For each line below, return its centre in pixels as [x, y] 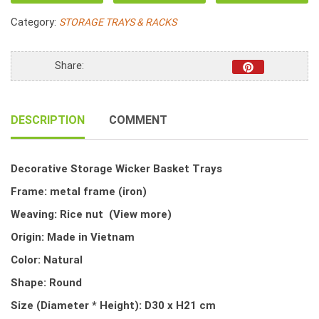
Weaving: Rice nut [60, 214]
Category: [35, 22]
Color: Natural [47, 259]
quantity [46, 43]
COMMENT [138, 119]
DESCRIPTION [48, 119]
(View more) [140, 214]
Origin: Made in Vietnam [73, 236]
